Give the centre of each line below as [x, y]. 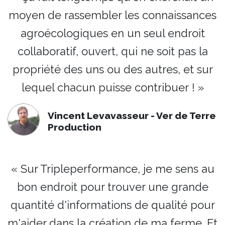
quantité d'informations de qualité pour [113, 205]
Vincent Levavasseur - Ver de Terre [132, 115]
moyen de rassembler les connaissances [113, 15]
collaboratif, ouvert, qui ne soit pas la [113, 51]
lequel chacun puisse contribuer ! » [113, 87]
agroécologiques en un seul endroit [113, 33]
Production [75, 127]
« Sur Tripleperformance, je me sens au [113, 169]
